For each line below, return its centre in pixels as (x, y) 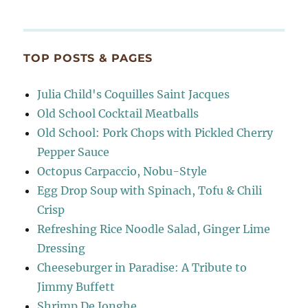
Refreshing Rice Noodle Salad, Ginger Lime (154, 229)
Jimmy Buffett (76, 287)
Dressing (62, 249)
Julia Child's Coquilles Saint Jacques (134, 95)
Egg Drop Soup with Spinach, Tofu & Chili (150, 191)
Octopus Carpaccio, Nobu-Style (122, 172)
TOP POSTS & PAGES (88, 58)
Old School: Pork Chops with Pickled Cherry (155, 133)
